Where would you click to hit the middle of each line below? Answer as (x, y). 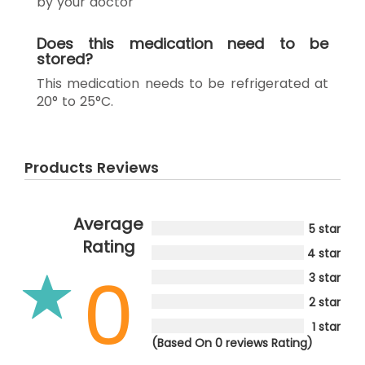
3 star (325, 277)
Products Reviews (92, 167)
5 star (325, 229)
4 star (324, 253)
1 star (326, 326)
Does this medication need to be (182, 43)
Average (108, 224)
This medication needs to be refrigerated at (182, 83)
